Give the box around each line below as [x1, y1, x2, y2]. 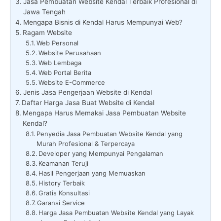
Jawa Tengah [23, 7, 66, 16]
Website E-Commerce [38, 78, 106, 86]
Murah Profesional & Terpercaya [37, 139, 135, 147]
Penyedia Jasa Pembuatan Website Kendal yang [37, 129, 183, 138]
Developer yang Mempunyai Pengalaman [38, 149, 164, 157]
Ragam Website [22, 28, 72, 37]
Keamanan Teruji [38, 159, 89, 167]
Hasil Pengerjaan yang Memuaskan [38, 169, 146, 177]
